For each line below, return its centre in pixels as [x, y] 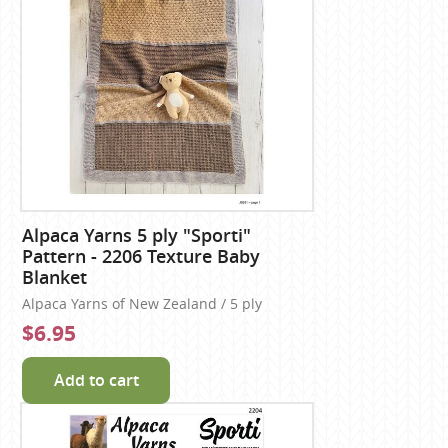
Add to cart [96, 379]
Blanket [55, 276]
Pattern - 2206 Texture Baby [141, 255]
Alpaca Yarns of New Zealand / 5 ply [142, 303]
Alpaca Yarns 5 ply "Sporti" [137, 234]
